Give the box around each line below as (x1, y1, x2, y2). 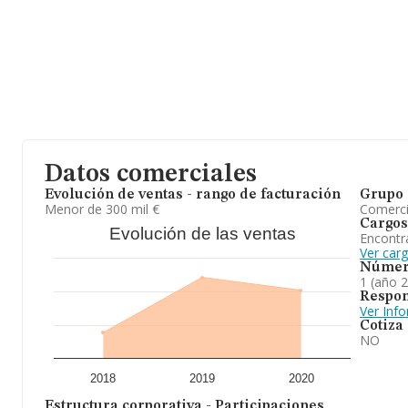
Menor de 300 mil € (45, 200, 159, 218)
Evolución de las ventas (108, 224, 296, 243)
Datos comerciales (45, 162, 257, 188)
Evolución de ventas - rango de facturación (45, 188, 341, 202)
